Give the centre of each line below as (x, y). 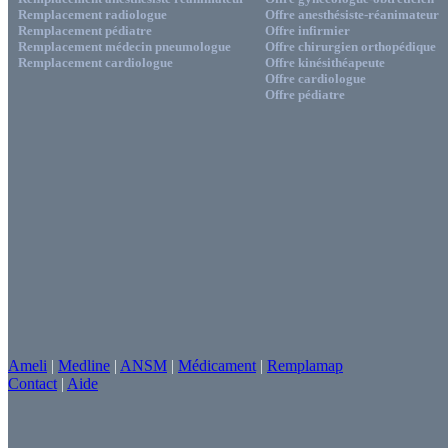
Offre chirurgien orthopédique (350, 46)
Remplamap (305, 365)
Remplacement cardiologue (95, 62)
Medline (84, 365)
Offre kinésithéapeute (325, 62)
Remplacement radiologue (92, 14)
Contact (32, 383)
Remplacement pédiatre (85, 30)
